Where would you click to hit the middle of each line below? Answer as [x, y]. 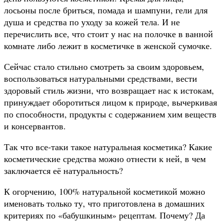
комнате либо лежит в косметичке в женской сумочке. [108, 45]
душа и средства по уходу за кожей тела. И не [92, 22]
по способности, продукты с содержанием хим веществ [110, 114]
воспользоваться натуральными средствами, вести [101, 78]
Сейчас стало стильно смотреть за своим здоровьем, [104, 66]
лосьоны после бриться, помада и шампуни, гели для [106, 10]
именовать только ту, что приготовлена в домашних [104, 203]
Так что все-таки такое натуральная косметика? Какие [108, 146]
